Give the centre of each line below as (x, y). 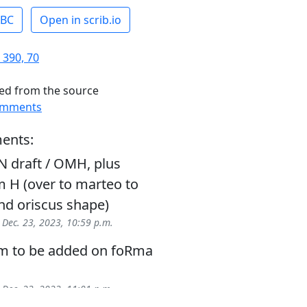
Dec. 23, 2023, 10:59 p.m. (58, 222)
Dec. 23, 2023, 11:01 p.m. (58, 288)
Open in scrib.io (81, 20)
